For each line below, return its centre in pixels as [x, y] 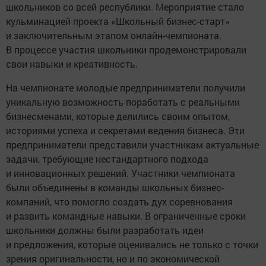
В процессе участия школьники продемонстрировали [126, 49]
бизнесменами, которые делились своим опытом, [118, 116]
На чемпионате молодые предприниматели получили [126, 87]
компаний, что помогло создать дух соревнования [119, 201]
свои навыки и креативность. [72, 64]
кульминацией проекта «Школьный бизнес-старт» [118, 21]
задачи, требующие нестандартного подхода [107, 159]
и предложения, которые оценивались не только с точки [132, 244]
